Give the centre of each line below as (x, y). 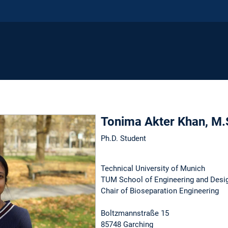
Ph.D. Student (123, 138)
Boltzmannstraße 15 (135, 213)
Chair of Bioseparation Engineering (160, 191)
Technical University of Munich (153, 168)
